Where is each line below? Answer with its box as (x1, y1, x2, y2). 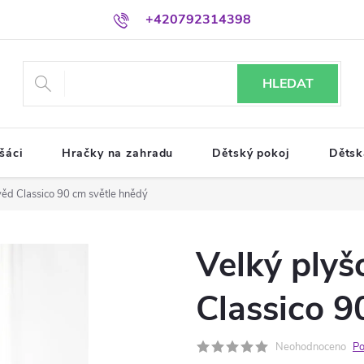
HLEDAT (262, 75, 314, 93)
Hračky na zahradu (62, 145, 174, 161)
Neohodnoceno (275, 340, 346, 354)
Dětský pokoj (212, 145, 290, 161)
